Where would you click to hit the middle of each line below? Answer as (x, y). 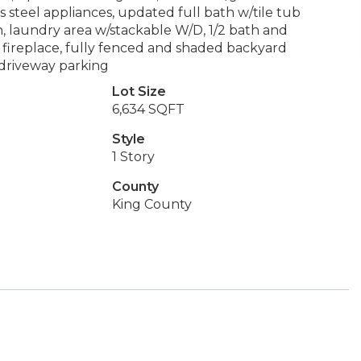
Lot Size (139, 91)
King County (151, 204)
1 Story (133, 157)
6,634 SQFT (148, 109)
